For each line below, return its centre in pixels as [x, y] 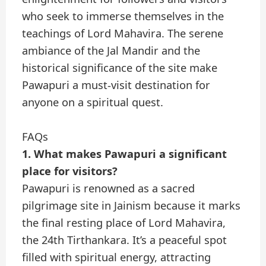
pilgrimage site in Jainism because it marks [132, 206]
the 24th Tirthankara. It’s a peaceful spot [125, 240]
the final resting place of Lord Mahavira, [124, 223]
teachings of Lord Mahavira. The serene [123, 34]
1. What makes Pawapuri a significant [125, 154]
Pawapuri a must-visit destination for [116, 85]
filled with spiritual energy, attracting [117, 257]
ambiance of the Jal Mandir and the [111, 51]
